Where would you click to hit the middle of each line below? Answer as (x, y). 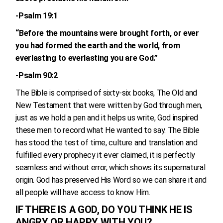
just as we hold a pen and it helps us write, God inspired (107, 118)
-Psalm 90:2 (37, 75)
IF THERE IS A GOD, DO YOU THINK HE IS (104, 210)
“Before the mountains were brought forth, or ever (107, 33)
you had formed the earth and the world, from (98, 46)
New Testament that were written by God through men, (109, 105)
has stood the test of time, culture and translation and (107, 143)
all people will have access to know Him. (83, 192)
